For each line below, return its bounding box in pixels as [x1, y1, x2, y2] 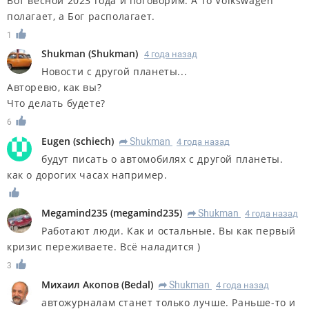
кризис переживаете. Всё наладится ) [7, 240, 201, 254]
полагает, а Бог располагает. [7, 9, 155, 23]
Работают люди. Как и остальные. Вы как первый [41, 224, 297, 238]
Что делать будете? [7, 97, 106, 110]
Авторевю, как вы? [7, 81, 102, 94]
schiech [76, 134, 111, 148]
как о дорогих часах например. [7, 168, 168, 182]
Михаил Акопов [41, 277, 119, 291]
